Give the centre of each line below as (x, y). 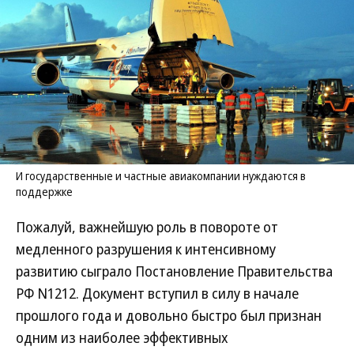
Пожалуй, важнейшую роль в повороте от (147, 227)
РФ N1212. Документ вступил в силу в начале (157, 293)
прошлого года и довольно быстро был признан (169, 315)
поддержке (44, 192)
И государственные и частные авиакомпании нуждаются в (161, 176)
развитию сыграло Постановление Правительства (174, 271)
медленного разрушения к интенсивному (146, 249)
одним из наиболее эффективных (122, 337)
